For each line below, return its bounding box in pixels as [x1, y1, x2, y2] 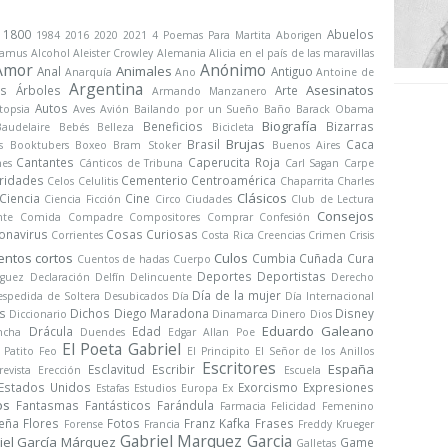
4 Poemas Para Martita [152, 28, 271, 42]
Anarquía [64, 65, 112, 79]
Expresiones [303, 379, 375, 395]
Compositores [129, 210, 201, 224]
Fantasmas [16, 397, 80, 413]
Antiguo [270, 63, 313, 79]
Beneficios [143, 118, 204, 134]
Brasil [186, 136, 220, 152]
